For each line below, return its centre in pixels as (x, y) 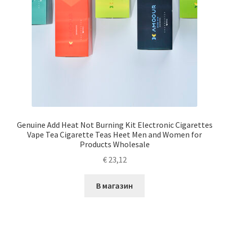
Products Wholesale (114, 144)
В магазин (114, 186)
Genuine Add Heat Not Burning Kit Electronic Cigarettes (114, 124)
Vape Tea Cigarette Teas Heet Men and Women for (114, 134)
